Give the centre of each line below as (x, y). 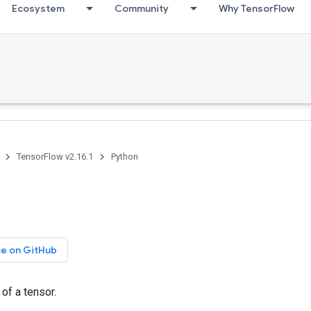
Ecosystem (38, 8)
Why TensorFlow (257, 8)
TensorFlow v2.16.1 (55, 157)
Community (142, 8)
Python (125, 157)
